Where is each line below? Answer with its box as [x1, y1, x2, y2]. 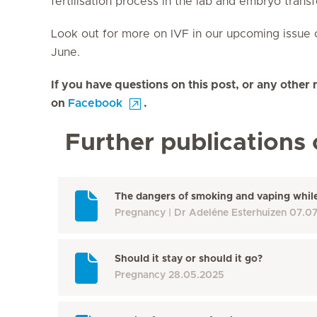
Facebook [68, 97, 122, 109]
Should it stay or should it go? [115, 253, 263, 264]
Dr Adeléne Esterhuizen [174, 207, 287, 218]
